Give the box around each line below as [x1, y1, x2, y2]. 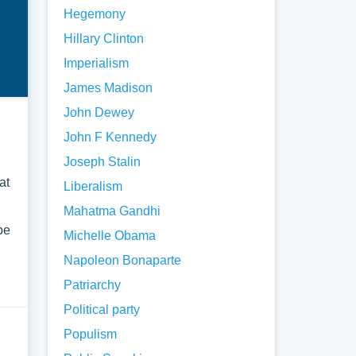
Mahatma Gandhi [64, 204, 161, 218]
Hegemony [64, 7, 126, 21]
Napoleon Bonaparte [64, 253, 182, 267]
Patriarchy [64, 278, 122, 292]
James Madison [64, 81, 153, 95]
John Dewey [64, 106, 135, 119]
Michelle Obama [64, 229, 157, 242]
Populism [64, 327, 118, 341]
